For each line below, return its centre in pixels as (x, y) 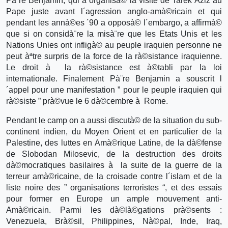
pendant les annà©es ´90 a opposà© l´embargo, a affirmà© (114, 22)
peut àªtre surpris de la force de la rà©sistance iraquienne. (114, 56)
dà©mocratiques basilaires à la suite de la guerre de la (114, 165)
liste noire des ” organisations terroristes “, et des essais (114, 187)
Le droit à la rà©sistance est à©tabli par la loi (114, 67)
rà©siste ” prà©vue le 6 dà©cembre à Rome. (87, 101)
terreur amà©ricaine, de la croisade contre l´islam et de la (114, 176)
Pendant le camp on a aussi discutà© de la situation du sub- (114, 120)
